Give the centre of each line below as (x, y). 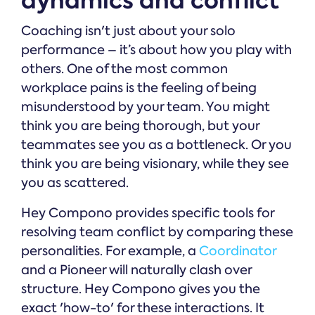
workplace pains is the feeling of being (139, 88)
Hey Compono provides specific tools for (148, 213)
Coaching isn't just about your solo (128, 31)
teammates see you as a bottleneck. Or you (156, 145)
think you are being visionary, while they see (155, 164)
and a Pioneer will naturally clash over (136, 270)
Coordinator (238, 251)
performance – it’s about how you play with (156, 50)
